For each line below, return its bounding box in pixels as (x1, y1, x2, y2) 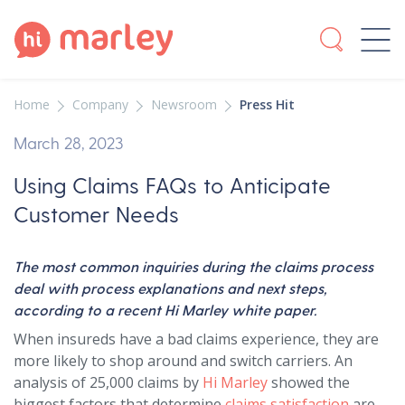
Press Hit (240, 96, 295, 113)
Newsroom (151, 96, 217, 113)
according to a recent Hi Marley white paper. (14, 301, 316, 318)
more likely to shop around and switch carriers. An (14, 351, 353, 371)
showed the (268, 372, 350, 392)
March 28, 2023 (14, 133, 123, 152)
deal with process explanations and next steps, (14, 279, 326, 297)
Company (72, 96, 128, 113)
